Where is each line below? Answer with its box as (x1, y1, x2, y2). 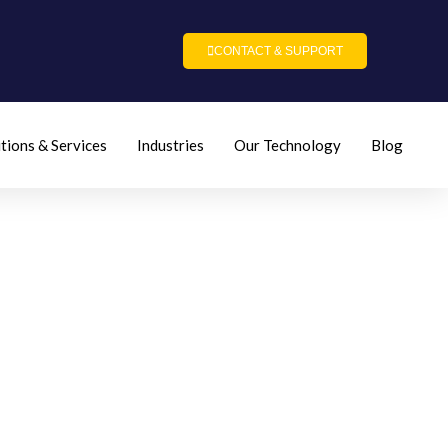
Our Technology (233, 136, 341, 154)
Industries (136, 136, 204, 154)
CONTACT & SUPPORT (213, 44, 343, 58)
